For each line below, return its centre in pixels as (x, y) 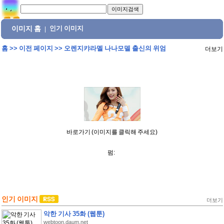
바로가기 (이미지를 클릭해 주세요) (112, 132)
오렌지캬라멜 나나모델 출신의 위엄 (115, 48)
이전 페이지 (36, 48)
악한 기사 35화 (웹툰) (74, 214)
